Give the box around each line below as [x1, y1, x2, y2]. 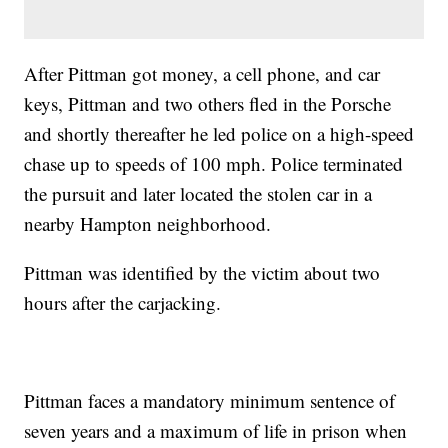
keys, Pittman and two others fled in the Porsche [24, 91, 392, 117]
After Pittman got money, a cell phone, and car [24, 61, 381, 87]
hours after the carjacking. [24, 290, 222, 316]
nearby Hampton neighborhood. [24, 211, 272, 237]
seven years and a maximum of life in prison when [24, 418, 408, 444]
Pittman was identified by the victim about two [24, 260, 381, 286]
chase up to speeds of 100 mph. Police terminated [24, 151, 404, 177]
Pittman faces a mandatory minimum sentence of [24, 388, 396, 414]
